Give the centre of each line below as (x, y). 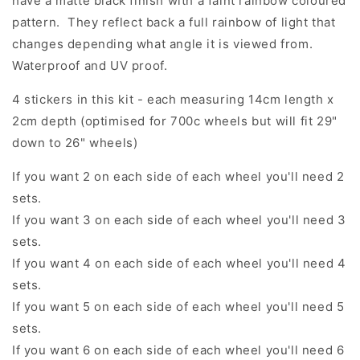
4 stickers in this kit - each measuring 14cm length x (173, 99)
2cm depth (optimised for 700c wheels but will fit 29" (175, 121)
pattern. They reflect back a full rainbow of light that (174, 22)
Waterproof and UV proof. (90, 65)
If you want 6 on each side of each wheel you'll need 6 (178, 350)
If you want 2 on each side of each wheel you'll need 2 (178, 176)
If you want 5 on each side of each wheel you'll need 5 (178, 306)
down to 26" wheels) (75, 142)
